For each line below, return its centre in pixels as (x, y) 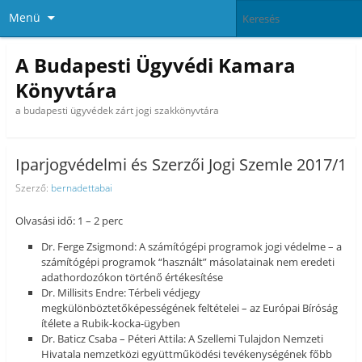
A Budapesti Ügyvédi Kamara (155, 65)
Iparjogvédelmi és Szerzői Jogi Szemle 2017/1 (181, 165)
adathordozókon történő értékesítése (133, 278)
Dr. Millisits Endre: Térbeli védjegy (121, 293)
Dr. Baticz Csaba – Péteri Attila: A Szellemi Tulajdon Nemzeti (183, 339)
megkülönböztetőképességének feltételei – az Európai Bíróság (190, 308)
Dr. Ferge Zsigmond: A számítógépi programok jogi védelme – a (192, 247)
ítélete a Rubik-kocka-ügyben (111, 324)
